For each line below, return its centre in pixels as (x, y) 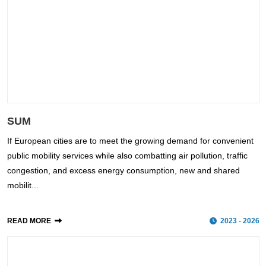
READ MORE (29, 221)
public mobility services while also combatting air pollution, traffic (127, 155)
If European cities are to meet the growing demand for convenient (130, 140)
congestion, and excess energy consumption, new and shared (123, 170)
